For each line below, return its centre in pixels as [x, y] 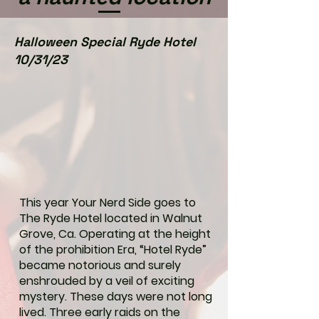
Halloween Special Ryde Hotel [105, 42]
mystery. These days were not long [116, 297]
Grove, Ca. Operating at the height [115, 234]
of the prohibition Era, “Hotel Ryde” [113, 250]
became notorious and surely [100, 265]
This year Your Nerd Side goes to [108, 203]
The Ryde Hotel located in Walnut [111, 218]
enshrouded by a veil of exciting [107, 281]
